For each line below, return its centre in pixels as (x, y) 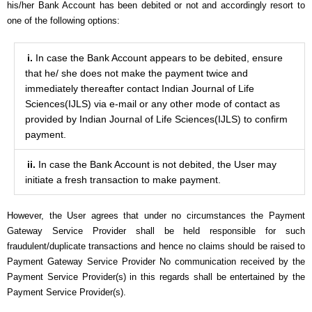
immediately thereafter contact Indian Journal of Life (140, 88)
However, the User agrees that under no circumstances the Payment (156, 216)
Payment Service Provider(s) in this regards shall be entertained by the (156, 277)
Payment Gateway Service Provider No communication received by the (156, 262)
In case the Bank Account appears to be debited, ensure (158, 58)
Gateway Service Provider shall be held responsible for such (156, 231)
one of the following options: (63, 21)
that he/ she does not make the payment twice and (136, 73)
